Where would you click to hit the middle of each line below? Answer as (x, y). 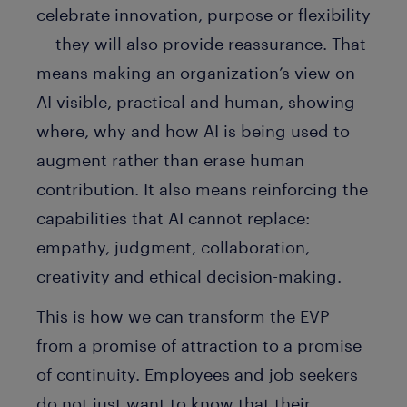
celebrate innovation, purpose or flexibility (203, 14)
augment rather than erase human (170, 159)
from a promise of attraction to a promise (199, 346)
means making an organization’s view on (196, 72)
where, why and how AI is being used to (193, 130)
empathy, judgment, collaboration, (173, 247)
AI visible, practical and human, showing (196, 101)
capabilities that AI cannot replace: (173, 218)
